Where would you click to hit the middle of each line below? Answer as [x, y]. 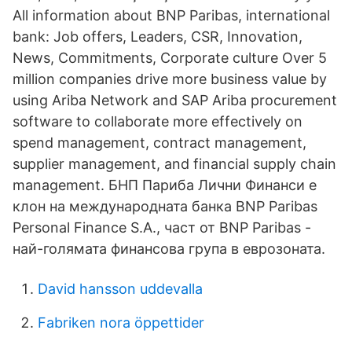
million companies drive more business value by [170, 79]
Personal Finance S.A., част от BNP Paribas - [162, 227]
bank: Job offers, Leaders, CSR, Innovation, [158, 37]
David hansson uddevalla [120, 289]
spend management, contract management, [159, 143]
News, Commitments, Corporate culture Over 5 [170, 58]
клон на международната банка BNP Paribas [165, 206]
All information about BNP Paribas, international [171, 15]
